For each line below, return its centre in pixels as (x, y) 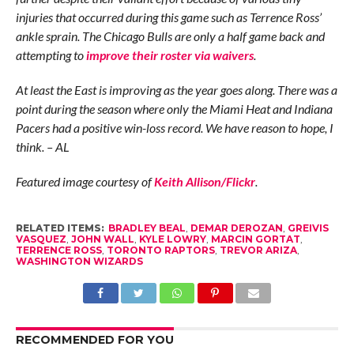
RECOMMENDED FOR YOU (94, 340)
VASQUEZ (41, 239)
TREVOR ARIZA (258, 250)
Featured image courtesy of (85, 181)
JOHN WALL (102, 239)
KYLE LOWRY (172, 239)
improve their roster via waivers (169, 55)
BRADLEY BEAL (147, 228)
